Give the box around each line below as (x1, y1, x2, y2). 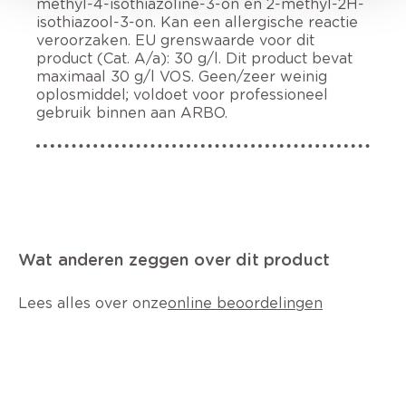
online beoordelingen (168, 294, 323, 312)
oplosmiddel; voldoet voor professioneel (36, 85, 328, 103)
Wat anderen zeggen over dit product (18, 249, 331, 269)
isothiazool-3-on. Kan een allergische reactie (36, 13, 358, 31)
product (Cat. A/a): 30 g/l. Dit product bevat (36, 49, 353, 67)
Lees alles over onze (18, 294, 168, 312)
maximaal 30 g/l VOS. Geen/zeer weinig (36, 67, 327, 85)
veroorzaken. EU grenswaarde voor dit (36, 31, 314, 49)
